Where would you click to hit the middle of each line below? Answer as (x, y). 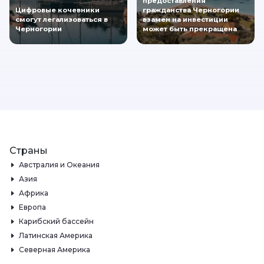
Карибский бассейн (56, 221)
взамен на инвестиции (185, 20)
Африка (34, 193)
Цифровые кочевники (57, 10)
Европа (32, 207)
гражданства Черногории (191, 10)
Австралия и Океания (59, 164)
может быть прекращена (190, 29)
